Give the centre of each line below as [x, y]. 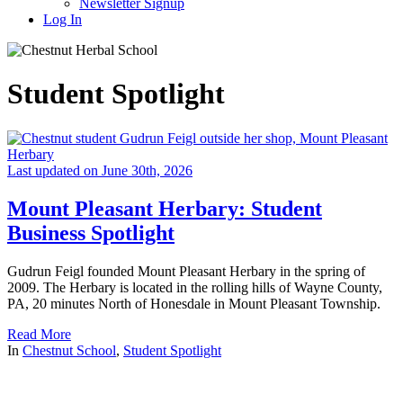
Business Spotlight [91, 233]
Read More [39, 334]
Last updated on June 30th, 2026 [100, 170]
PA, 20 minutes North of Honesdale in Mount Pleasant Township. [194, 303]
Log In [63, 19]
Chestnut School [69, 350]
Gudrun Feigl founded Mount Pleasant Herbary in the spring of [186, 271]
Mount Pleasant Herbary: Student [165, 208]
